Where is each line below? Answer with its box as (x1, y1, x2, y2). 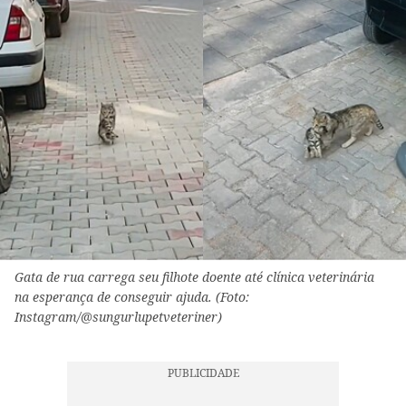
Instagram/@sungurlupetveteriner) (14, 308, 222, 326)
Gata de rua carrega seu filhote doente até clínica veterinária (14, 268, 374, 286)
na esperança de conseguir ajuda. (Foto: (14, 288, 249, 306)
